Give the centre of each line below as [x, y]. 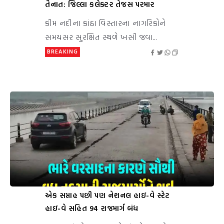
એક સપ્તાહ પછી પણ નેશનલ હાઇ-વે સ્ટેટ [107, 195]
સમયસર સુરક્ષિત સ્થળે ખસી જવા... [101, 37]
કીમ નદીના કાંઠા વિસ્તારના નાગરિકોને [105, 23]
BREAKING [62, 51]
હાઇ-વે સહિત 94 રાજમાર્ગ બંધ [92, 208]
